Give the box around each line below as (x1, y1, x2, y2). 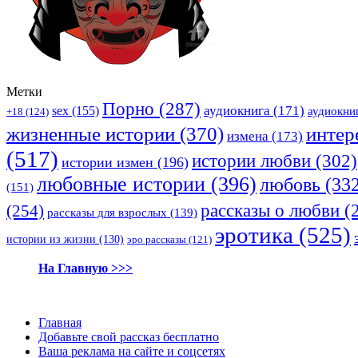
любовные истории (37, 172, 205, 196)
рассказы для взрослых (47, 205, 167, 219)
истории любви (192, 149, 311, 171)
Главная (38, 315, 82, 329)
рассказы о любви (201, 200, 340, 221)
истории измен (62, 153, 153, 170)
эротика (215, 221, 293, 248)
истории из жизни (6, 233, 96, 245)
